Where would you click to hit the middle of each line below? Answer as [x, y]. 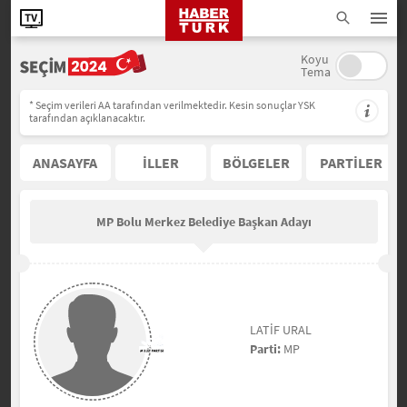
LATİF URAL [281, 330]
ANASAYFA [65, 162]
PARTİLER [351, 162]
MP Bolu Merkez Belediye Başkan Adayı [203, 222]
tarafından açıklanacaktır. [87, 118]
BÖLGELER [256, 162]
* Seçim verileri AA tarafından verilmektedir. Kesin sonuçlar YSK [172, 105]
